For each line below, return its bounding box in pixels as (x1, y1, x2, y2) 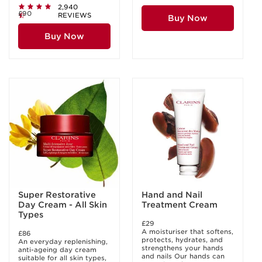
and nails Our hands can (142, 252, 225, 260)
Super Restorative (18, 190, 96, 199)
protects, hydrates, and (142, 236, 223, 244)
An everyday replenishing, (18, 237, 108, 246)
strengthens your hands (142, 244, 223, 252)
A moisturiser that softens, (142, 227, 233, 236)
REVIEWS (58, 11, 92, 19)
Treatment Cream (142, 200, 218, 209)
